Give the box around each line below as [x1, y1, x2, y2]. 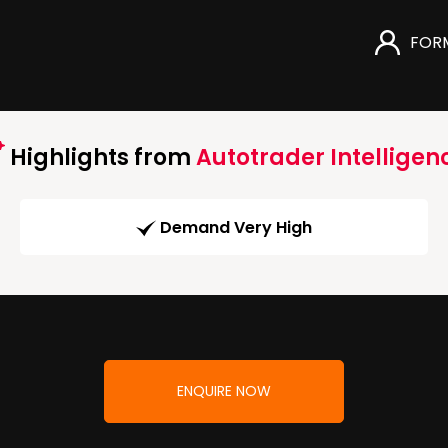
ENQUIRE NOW [177, 381, 271, 402]
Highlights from [4, 142, 196, 173]
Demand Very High [160, 216, 312, 240]
